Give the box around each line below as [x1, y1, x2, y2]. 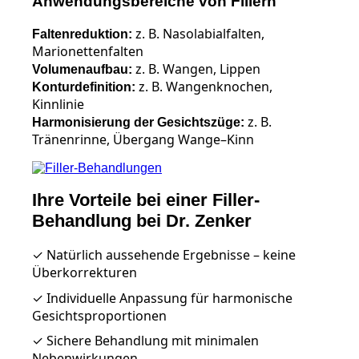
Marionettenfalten [32, 42, 143, 61]
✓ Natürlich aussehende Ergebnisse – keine [32, 245, 296, 264]
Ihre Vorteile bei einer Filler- [32, 191, 260, 211]
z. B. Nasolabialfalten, [132, 25, 264, 43]
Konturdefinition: [32, 80, 135, 95]
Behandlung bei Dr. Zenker [32, 212, 252, 232]
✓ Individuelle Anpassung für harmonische [32, 288, 292, 307]
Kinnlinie [32, 95, 84, 114]
